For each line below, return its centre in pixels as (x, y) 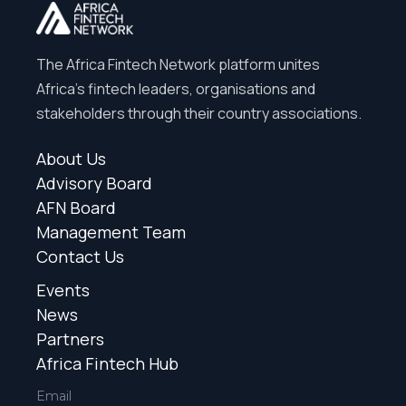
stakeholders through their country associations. (199, 113)
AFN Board (76, 207)
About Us (71, 158)
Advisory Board (94, 183)
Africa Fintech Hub (107, 363)
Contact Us (80, 256)
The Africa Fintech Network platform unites (178, 64)
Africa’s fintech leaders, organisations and (176, 88)
